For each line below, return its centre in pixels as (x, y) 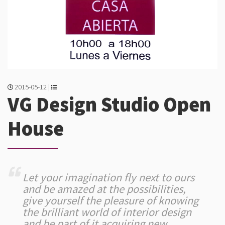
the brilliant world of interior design (107, 212)
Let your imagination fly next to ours (109, 177)
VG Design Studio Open (109, 104)
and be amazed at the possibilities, (104, 189)
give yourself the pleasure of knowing (111, 200)
